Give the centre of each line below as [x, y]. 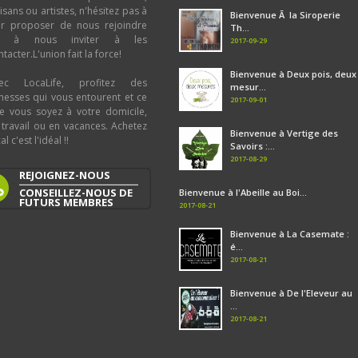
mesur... [248, 87]
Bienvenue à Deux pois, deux [293, 74]
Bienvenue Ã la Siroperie [285, 15]
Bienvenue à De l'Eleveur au [291, 293]
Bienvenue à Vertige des [284, 133]
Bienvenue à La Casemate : [290, 234]
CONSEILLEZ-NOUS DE [76, 193]
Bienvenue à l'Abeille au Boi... [243, 193]
